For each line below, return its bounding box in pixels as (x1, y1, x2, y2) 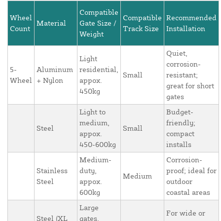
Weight (79, 29, 104, 39)
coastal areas (166, 187, 210, 197)
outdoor (166, 177, 192, 186)
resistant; (166, 70, 198, 80)
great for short (166, 81, 214, 91)
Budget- (166, 107, 193, 117)
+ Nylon (37, 75, 63, 85)
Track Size (123, 24, 159, 34)
